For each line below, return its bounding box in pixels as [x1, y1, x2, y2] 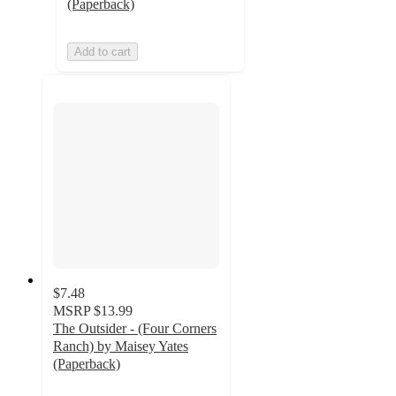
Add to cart [74, 44, 131, 58]
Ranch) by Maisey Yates [53, 339, 188, 354]
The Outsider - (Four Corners [53, 321, 217, 337]
